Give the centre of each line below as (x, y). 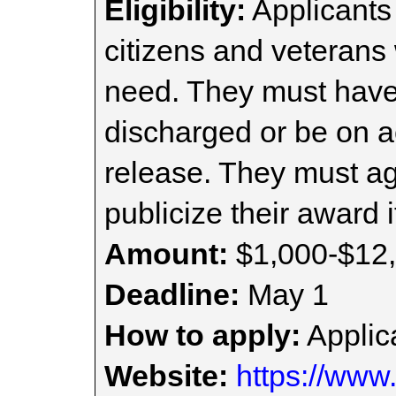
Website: (166, 376)
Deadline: (172, 294)
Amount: (166, 254)
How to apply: (202, 335)
